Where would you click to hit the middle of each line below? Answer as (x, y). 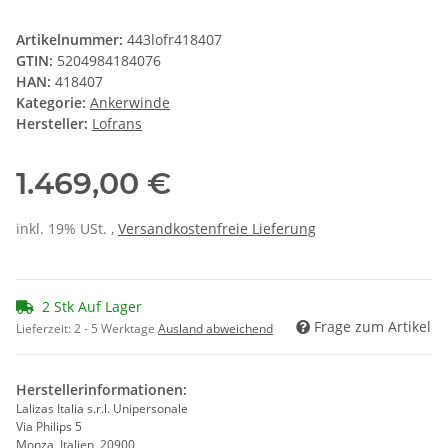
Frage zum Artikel (372, 327)
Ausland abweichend (215, 329)
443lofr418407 (174, 40)
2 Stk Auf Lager (92, 307)
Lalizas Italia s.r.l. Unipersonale (102, 409)
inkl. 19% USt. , (67, 229)
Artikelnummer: (71, 40)
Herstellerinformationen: (101, 390)
